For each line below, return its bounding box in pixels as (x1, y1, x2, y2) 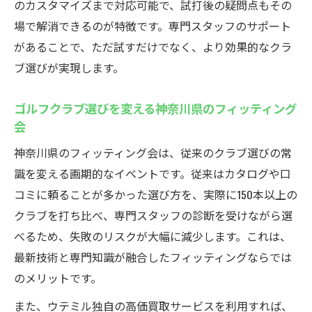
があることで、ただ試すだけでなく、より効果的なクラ (14, 38, 292, 55)
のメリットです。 (14, 270, 102, 286)
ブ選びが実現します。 (14, 59, 124, 76)
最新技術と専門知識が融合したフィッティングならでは (14, 249, 292, 265)
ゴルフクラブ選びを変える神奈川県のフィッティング (14, 99, 297, 117)
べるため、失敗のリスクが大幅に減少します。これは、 (14, 228, 291, 244)
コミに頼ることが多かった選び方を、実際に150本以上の (14, 186, 297, 203)
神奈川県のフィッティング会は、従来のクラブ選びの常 (14, 144, 292, 161)
